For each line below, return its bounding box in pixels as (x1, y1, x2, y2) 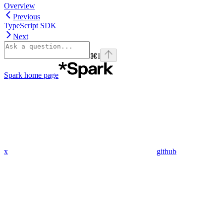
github (157, 147, 176, 156)
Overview (4, 1, 35, 10)
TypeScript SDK (4, 21, 56, 30)
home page (22, 70, 58, 79)
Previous (13, 12, 40, 21)
